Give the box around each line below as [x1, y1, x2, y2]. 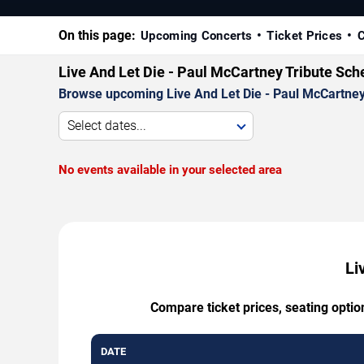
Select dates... [67, 117, 146, 133]
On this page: [58, 27, 136, 43]
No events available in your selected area [58, 162, 282, 177]
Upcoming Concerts [141, 28, 253, 43]
